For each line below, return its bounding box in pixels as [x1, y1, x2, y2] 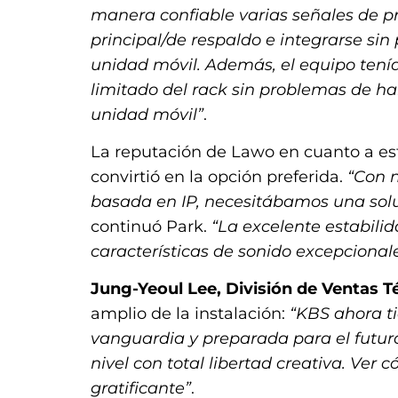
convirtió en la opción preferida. [91, 167, 347, 187]
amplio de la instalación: [91, 304, 290, 324]
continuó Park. [91, 217, 211, 237]
